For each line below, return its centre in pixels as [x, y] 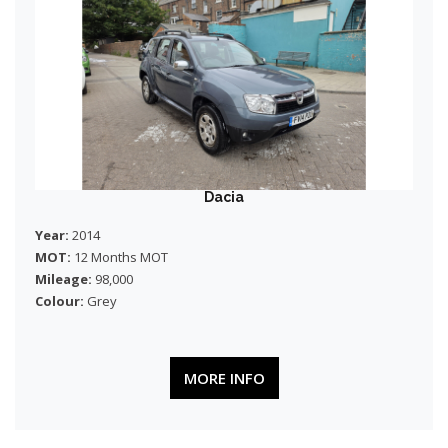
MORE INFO [224, 378]
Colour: [59, 301]
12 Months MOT [119, 257]
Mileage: [63, 279]
